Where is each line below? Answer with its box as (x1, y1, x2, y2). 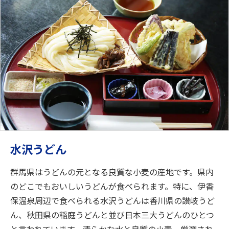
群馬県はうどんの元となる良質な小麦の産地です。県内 (10, 165, 214, 178)
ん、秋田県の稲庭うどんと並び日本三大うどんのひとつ (10, 208, 214, 221)
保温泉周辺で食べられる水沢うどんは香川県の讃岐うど (10, 194, 215, 207)
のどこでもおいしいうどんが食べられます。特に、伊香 (10, 179, 214, 192)
